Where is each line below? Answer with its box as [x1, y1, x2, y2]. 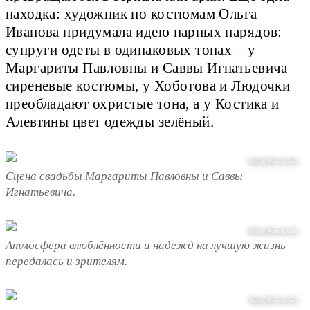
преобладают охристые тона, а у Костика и [6, 95, 280, 111]
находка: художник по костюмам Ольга [6, 6, 257, 21]
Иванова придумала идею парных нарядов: [6, 24, 282, 39]
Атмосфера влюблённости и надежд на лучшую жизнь [6, 239, 286, 253]
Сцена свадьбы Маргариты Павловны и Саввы [6, 170, 243, 183]
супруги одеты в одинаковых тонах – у [6, 42, 255, 57]
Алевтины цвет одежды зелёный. [6, 113, 215, 129]
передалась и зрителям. [6, 255, 127, 268]
